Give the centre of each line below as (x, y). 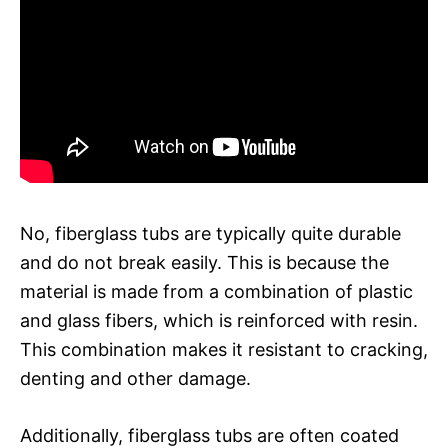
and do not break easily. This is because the (204, 262)
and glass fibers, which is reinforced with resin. (219, 320)
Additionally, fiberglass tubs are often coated (209, 435)
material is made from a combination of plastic (216, 291)
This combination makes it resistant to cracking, (224, 349)
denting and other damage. (135, 378)
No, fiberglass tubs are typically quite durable (210, 233)
